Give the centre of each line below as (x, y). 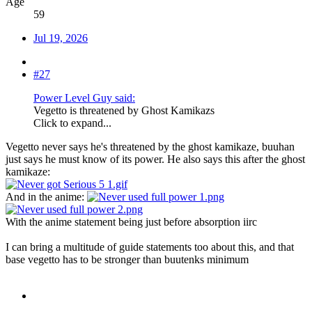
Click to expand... (72, 123)
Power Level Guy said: (84, 98)
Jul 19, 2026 (61, 38)
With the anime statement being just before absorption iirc (131, 222)
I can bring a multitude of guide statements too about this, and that (150, 247)
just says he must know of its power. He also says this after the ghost (155, 159)
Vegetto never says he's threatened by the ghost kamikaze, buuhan (150, 147)
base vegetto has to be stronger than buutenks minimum (127, 260)
